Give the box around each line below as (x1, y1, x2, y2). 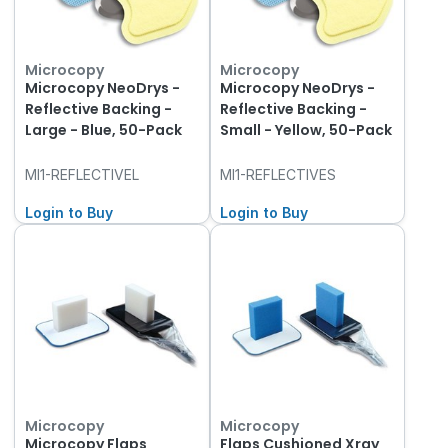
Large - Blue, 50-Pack (24, 119, 182, 140)
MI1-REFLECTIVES (220, 165, 337, 183)
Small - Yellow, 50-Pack (220, 119, 393, 140)
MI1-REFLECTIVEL (24, 165, 139, 183)
